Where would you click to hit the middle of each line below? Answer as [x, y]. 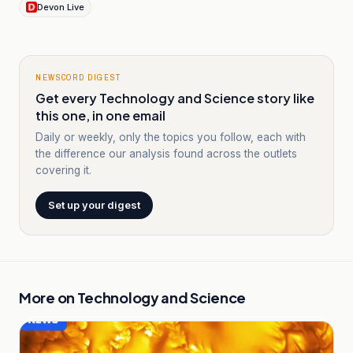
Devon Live [61, 7]
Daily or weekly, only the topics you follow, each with [171, 137]
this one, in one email [100, 115]
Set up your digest [94, 205]
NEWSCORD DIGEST [78, 77]
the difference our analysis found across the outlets [166, 154]
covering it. [63, 170]
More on [48, 297]
